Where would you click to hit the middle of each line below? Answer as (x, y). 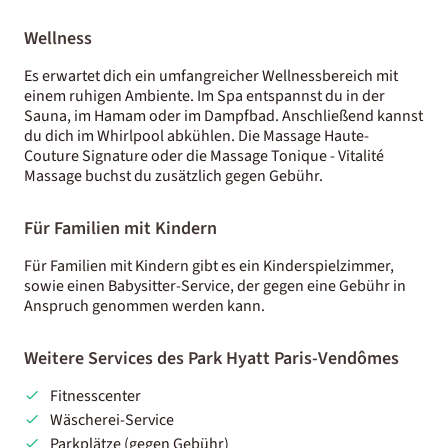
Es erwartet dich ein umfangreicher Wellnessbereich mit (211, 75)
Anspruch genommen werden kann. (144, 305)
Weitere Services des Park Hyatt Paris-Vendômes (211, 358)
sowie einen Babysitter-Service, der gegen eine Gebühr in (215, 285)
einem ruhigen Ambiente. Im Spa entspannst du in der (204, 95)
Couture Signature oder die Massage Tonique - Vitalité (204, 155)
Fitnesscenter (95, 395)
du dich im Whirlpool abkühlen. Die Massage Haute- (196, 135)
